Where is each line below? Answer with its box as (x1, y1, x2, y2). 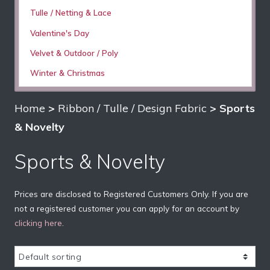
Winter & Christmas (30, 67, 105, 78)
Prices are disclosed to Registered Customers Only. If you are (14, 188, 248, 199)
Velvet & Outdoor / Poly (30, 48, 118, 58)
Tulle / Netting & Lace (30, 8, 111, 18)
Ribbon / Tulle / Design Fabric (58, 101, 207, 115)
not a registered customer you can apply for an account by (14, 202, 239, 213)
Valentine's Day (30, 28, 89, 38)
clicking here (14, 217, 62, 228)
